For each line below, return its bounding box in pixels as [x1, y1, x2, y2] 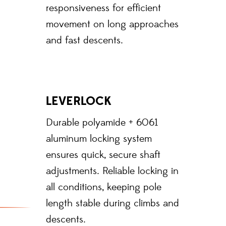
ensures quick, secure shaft [46, 148, 160, 161]
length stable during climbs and [46, 197, 179, 210]
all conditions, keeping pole [46, 181, 161, 194]
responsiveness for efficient [46, 2, 161, 15]
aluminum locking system [46, 132, 152, 145]
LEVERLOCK [46, 93, 111, 109]
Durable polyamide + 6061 [46, 116, 158, 129]
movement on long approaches [46, 18, 179, 31]
